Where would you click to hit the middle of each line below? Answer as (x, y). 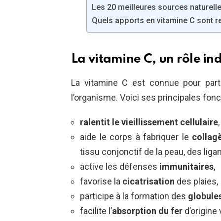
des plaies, (196, 182)
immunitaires (186, 167)
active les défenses (120, 167)
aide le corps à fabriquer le (136, 137)
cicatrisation (147, 182)
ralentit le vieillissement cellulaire (149, 122)
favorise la (100, 182)
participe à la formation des (134, 196)
